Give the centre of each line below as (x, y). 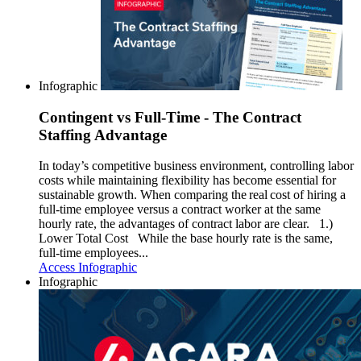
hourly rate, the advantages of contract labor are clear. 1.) (186, 224)
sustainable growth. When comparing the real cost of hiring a (192, 195)
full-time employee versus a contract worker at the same (180, 210)
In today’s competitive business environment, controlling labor (196, 166)
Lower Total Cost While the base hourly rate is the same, (186, 239)
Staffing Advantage (103, 135)
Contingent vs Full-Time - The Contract (170, 117)
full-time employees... (93, 253)
